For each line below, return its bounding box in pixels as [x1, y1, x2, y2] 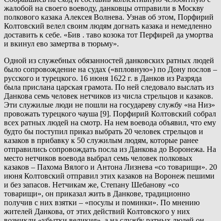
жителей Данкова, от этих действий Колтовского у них [4, 207, 190, 216]
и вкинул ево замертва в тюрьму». [4, 39, 119, 48]
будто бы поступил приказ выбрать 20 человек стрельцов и [4, 127, 203, 136]
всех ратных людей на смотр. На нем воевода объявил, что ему [4, 118, 216, 127]
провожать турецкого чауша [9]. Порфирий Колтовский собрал [4, 110, 216, 118]
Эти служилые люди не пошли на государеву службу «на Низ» [4, 101, 215, 110]
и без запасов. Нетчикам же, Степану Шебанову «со [4, 181, 179, 189]
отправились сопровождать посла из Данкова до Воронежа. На [4, 145, 216, 154]
